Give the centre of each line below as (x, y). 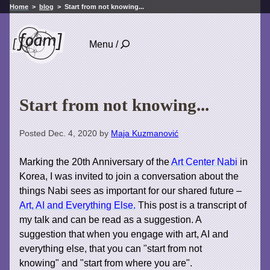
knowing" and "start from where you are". (107, 263)
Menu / (103, 44)
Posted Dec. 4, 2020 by (65, 133)
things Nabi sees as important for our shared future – (131, 190)
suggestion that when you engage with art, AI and (124, 234)
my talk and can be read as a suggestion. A (111, 219)
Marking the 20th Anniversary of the (96, 162)
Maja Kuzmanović (145, 133)
